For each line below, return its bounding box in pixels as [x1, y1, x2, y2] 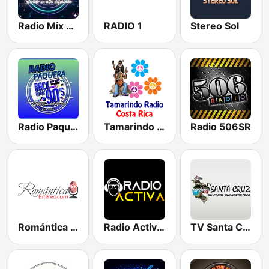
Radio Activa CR [157, 220, 165, 233]
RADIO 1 [104, 20, 143, 32]
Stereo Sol [190, 20, 239, 32]
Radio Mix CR [66, 20, 74, 32]
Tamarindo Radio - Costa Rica [157, 120, 165, 133]
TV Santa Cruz [242, 220, 250, 233]
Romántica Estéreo [70, 220, 78, 233]
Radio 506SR [190, 120, 251, 133]
